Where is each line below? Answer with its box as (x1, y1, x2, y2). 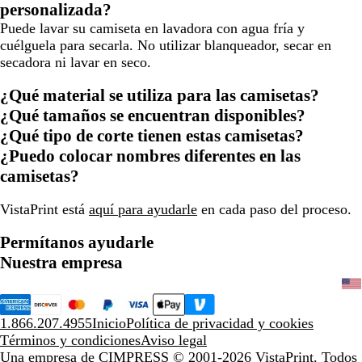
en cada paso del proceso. (197, 200, 351, 217)
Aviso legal (141, 331, 207, 348)
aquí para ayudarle (89, 200, 197, 217)
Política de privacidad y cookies (126, 314, 314, 331)
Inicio (92, 314, 126, 331)
